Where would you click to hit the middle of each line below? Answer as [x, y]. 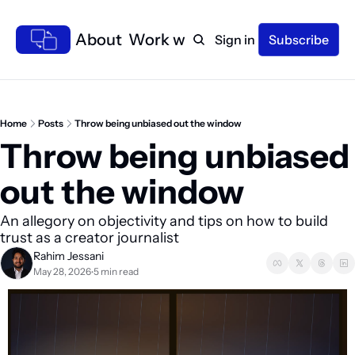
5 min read [116, 271]
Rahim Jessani [69, 256]
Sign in [235, 40]
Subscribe [299, 40]
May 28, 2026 [62, 271]
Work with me [181, 40]
